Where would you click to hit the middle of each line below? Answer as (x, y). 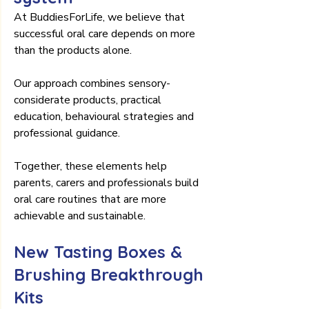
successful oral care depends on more (106, 33)
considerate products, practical (89, 100)
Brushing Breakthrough (111, 274)
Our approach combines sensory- (92, 83)
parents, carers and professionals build (108, 182)
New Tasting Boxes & (100, 251)
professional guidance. (67, 133)
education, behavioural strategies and (105, 116)
